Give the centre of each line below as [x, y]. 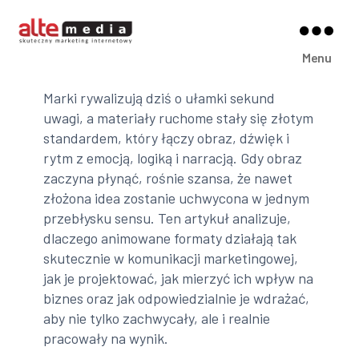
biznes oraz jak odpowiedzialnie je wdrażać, [177, 298]
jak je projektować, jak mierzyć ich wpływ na [179, 278]
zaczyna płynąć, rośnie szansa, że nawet [168, 177]
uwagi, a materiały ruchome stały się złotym [179, 117]
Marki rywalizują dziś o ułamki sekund [159, 97]
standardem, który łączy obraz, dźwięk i [167, 137]
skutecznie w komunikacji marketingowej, [171, 258]
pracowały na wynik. [106, 338]
